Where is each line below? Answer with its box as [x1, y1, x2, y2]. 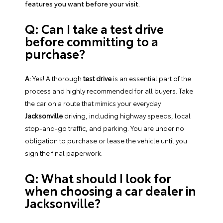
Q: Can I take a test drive [25, 19, 164, 37]
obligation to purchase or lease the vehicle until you [25, 135, 187, 145]
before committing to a [25, 32, 158, 49]
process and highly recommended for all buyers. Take [25, 86, 193, 95]
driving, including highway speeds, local [63, 111, 191, 120]
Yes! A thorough [31, 73, 83, 83]
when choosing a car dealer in [25, 181, 196, 199]
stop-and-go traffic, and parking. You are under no [25, 123, 184, 132]
